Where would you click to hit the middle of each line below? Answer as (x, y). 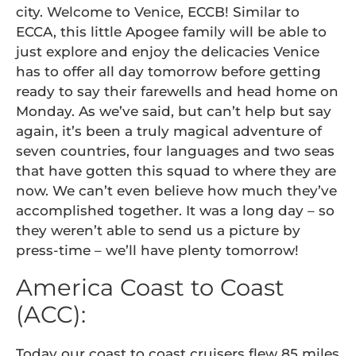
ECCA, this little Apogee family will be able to (171, 32)
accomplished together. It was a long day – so (175, 211)
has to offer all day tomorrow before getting (168, 72)
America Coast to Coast (150, 287)
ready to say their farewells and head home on (177, 91)
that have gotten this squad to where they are (176, 171)
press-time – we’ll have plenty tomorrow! (157, 250)
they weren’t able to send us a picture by (158, 230)
